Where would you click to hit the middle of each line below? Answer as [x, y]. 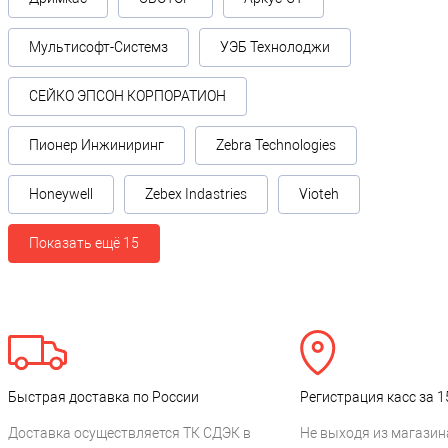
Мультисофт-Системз [98, 47]
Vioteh [319, 194]
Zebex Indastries [196, 194]
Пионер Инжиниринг [96, 145]
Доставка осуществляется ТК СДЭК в [129, 433]
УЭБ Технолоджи [275, 47]
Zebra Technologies [276, 145]
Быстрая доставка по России [103, 397]
